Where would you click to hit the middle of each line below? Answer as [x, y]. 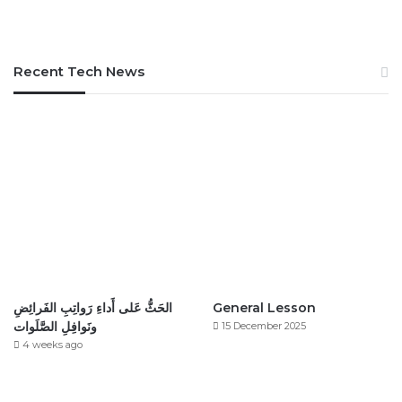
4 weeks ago [52, 344]
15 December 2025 [263, 325]
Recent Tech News [79, 72]
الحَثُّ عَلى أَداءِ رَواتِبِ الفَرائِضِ [93, 307]
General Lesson [264, 307]
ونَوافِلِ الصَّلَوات [55, 326]
